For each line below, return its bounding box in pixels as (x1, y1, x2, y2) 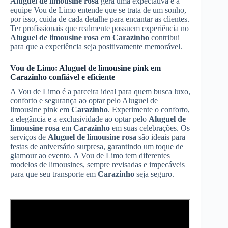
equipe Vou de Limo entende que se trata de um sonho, (10, 5, 186, 14)
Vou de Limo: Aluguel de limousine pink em (10, 63, 161, 72)
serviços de (10, 132, 48, 141)
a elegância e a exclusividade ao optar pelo (10, 114, 149, 123)
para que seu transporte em (10, 169, 98, 178)
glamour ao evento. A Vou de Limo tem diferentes (10, 151, 170, 160)
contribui (149, 33, 180, 42)
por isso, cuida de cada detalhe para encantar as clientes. (10, 14, 189, 23)
